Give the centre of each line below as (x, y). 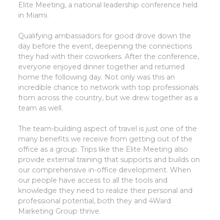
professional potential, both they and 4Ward (95, 201)
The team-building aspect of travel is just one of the (108, 129)
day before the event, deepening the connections (105, 46)
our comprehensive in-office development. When (105, 170)
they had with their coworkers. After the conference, (109, 56)
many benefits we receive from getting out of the (106, 139)
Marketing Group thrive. (60, 211)
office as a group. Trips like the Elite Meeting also (103, 150)
